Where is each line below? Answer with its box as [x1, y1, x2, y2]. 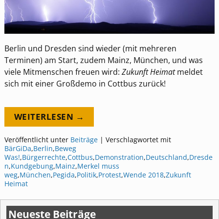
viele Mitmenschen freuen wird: [4, 66, 122, 77]
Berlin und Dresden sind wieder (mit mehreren [4, 43, 176, 54]
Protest [98, 170, 121, 179]
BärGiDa [4, 143, 31, 153]
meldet [175, 66, 203, 77]
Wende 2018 [123, 170, 164, 179]
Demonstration [94, 152, 144, 162]
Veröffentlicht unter [4, 134, 68, 144]
